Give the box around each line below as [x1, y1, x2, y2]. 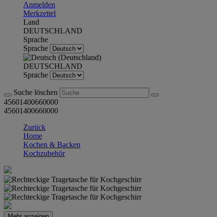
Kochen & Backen [23, 140, 80, 149]
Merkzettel [23, 9, 56, 17]
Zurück [23, 123, 46, 131]
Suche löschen [14, 88, 60, 96]
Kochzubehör [23, 149, 65, 157]
